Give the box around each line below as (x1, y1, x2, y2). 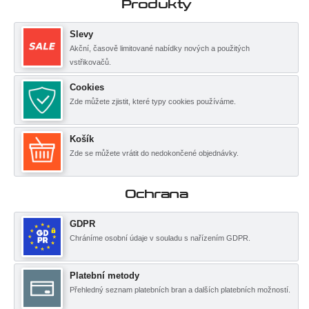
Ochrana (124, 187, 188, 201)
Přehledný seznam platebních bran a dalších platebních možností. (70, 286, 290, 294)
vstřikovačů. (70, 58, 111, 66)
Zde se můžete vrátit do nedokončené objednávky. (70, 149, 239, 157)
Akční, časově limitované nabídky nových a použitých (70, 44, 250, 52)
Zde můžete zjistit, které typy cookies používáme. (70, 97, 236, 106)
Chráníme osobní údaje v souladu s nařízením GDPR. (70, 234, 250, 242)
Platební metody (70, 270, 139, 281)
